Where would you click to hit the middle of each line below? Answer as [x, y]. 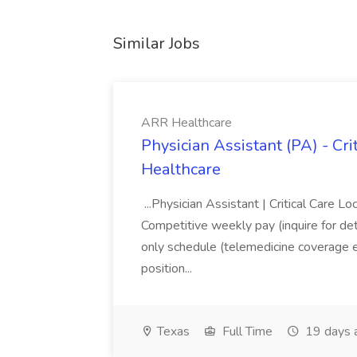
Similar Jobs [157, 43]
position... [168, 269]
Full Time [246, 331]
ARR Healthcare [186, 123]
